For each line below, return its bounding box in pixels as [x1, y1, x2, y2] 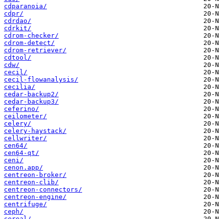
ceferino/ [4, 105, 39, 113]
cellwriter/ [4, 134, 47, 142]
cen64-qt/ [4, 149, 39, 157]
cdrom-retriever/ [4, 46, 66, 54]
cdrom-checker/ [4, 32, 59, 40]
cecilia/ [4, 83, 35, 91]
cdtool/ [4, 54, 31, 62]
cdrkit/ [4, 24, 31, 32]
